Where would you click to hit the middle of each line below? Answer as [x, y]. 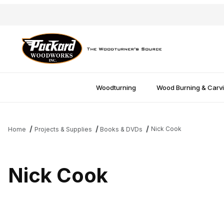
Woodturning [116, 87]
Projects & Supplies [63, 129]
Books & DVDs [121, 129]
